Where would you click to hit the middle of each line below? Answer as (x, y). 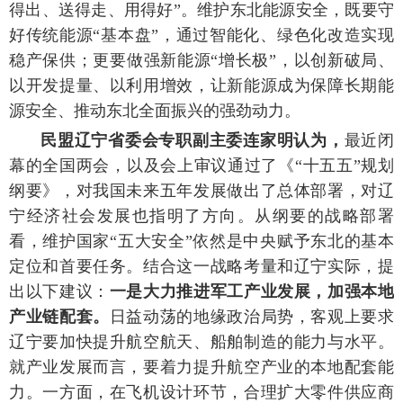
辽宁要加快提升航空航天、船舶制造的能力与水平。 (201, 341)
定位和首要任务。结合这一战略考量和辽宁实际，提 (201, 266)
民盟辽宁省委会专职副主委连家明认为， (193, 140)
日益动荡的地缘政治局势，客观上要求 (252, 316)
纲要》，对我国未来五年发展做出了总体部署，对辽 (201, 190)
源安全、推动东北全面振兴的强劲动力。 (155, 110)
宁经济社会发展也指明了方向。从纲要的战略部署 (201, 215)
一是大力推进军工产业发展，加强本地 (252, 291)
